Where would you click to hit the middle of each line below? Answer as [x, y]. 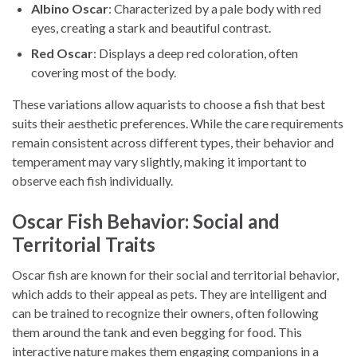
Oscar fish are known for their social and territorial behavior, [175, 274]
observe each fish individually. [92, 180]
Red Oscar [62, 53]
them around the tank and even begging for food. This [157, 331]
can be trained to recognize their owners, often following [165, 312]
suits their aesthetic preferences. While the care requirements [178, 123]
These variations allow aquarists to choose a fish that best [169, 104]
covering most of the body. [104, 72]
